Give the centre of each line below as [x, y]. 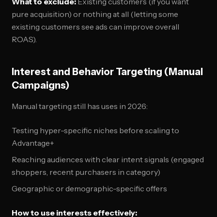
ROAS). [24, 39]
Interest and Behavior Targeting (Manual [107, 72]
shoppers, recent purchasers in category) [86, 172]
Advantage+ [33, 143]
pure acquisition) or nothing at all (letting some [95, 14]
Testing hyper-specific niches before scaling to [95, 130]
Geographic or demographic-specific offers [89, 188]
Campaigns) [41, 85]
